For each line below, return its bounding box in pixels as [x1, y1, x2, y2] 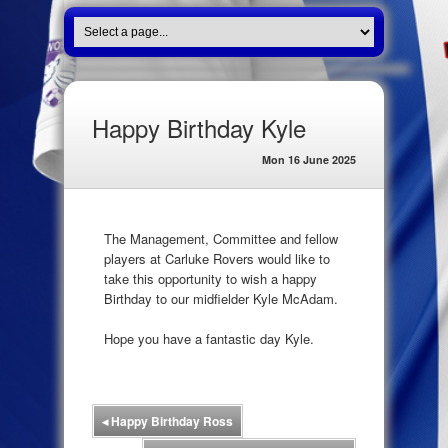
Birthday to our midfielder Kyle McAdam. [104, 289, 338, 308]
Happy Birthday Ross [108, 412, 233, 430]
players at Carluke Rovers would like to [104, 249, 330, 268]
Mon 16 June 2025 [262, 152, 356, 167]
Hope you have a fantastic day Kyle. [104, 328, 314, 348]
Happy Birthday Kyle [92, 110, 306, 145]
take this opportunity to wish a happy [104, 269, 317, 288]
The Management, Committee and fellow [104, 229, 338, 248]
